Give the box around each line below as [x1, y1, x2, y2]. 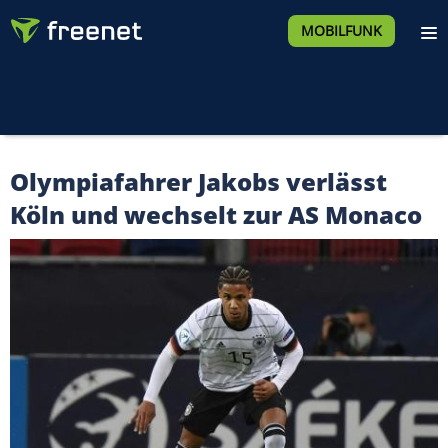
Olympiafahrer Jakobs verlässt [10, 165, 387, 198]
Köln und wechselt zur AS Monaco [10, 198, 422, 231]
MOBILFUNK [300, 21, 382, 40]
